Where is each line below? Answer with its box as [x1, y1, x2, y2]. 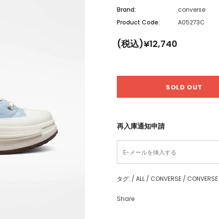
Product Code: [117, 18, 160, 26]
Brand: [117, 5, 136, 14]
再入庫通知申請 [117, 121, 165, 131]
